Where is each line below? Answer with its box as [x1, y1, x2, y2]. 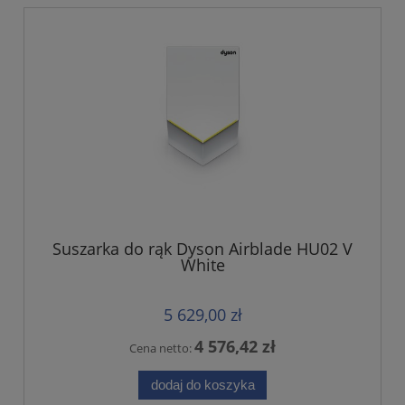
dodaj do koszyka [150, 376, 255, 392]
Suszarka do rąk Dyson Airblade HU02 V [52, 237, 353, 259]
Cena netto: [129, 340, 194, 357]
